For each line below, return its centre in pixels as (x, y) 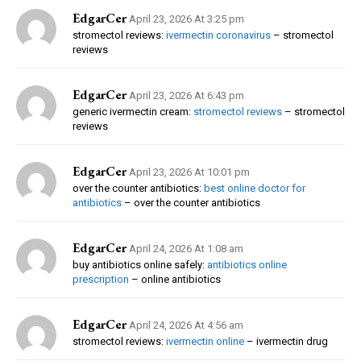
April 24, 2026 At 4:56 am (186, 325)
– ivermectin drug (286, 341)
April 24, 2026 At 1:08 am (186, 248)
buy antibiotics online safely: (140, 264)
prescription (101, 279)
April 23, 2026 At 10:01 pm (189, 172)
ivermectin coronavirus (218, 35)
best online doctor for (255, 188)
